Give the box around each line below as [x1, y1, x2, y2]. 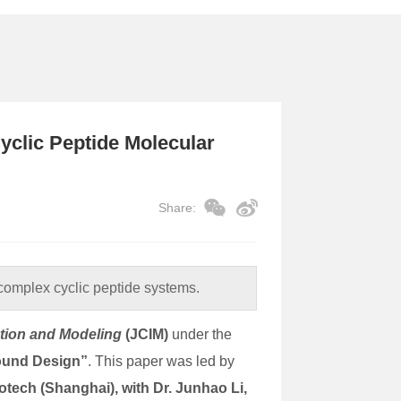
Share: [158, 200, 196, 215]
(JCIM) [122, 326, 169, 342]
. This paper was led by [88, 353, 235, 369]
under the [168, 326, 233, 342]
